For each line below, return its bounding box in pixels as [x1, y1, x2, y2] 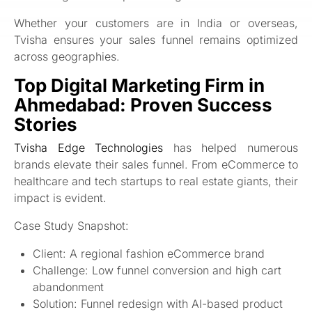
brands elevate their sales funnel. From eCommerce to [14, 157, 298, 172]
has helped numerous [163, 141, 299, 155]
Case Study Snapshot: [14, 219, 129, 233]
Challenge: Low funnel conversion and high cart [33, 263, 282, 278]
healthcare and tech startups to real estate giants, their [14, 174, 298, 189]
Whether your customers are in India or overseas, [14, 15, 298, 30]
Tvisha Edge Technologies [14, 141, 164, 155]
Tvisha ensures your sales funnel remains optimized [14, 32, 298, 47]
